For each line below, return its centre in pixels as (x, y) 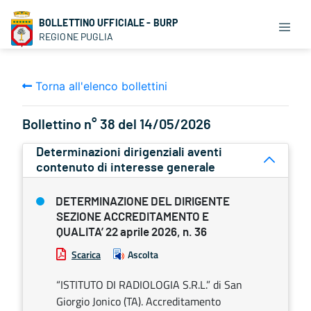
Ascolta (143, 254)
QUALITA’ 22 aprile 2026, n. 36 (132, 232)
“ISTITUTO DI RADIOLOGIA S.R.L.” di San (149, 285)
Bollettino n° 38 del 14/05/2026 (117, 125)
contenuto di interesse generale (126, 168)
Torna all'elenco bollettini (100, 86)
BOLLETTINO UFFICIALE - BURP (109, 23)
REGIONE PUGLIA (76, 36)
